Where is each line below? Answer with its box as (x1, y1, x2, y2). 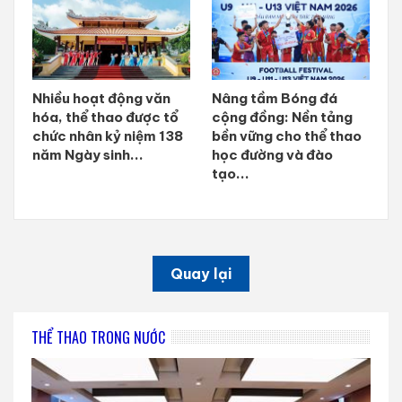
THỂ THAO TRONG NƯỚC (31, 327, 165, 349)
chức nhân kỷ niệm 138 (32, 127, 183, 145)
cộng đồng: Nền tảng (212, 109, 353, 127)
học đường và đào (212, 146, 333, 164)
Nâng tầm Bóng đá (212, 90, 337, 108)
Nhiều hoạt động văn (32, 90, 170, 108)
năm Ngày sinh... (32, 146, 144, 164)
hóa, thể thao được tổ (32, 109, 179, 127)
